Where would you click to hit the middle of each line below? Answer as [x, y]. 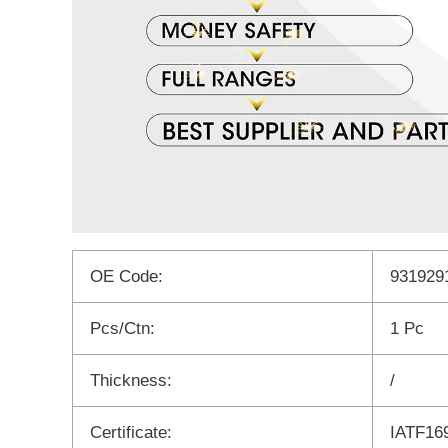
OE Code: [126, 276]
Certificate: [131, 432]
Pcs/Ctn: [122, 328]
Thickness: [131, 380]
